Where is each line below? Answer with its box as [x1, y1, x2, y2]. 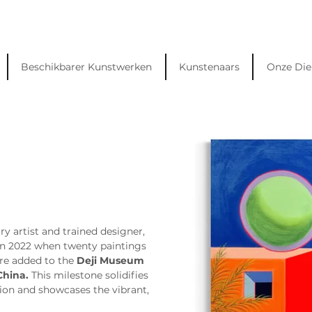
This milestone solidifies [29, 269, 152, 282]
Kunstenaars [179, 61, 240, 73]
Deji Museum [77, 254, 148, 267]
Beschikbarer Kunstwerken [21, 61, 153, 73]
